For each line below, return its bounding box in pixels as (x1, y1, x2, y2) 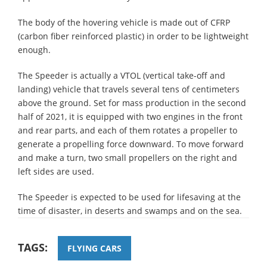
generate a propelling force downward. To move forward (18, 138, 244, 150)
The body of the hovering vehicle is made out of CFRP (18, 16, 230, 28)
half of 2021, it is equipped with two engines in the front (18, 110, 243, 122)
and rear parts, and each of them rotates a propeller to (18, 124, 237, 136)
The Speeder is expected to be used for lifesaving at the (18, 191, 241, 203)
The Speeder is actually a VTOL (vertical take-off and (18, 69, 225, 81)
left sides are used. (18, 165, 94, 177)
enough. (18, 44, 51, 55)
